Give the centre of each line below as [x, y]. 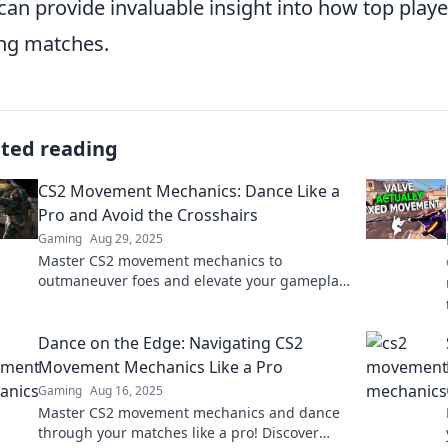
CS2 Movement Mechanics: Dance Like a [189, 191]
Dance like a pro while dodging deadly [167, 300]
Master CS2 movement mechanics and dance [189, 412]
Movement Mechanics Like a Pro [160, 367]
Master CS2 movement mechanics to [160, 260]
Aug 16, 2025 [126, 390]
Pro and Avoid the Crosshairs [148, 215]
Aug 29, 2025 [126, 238]
